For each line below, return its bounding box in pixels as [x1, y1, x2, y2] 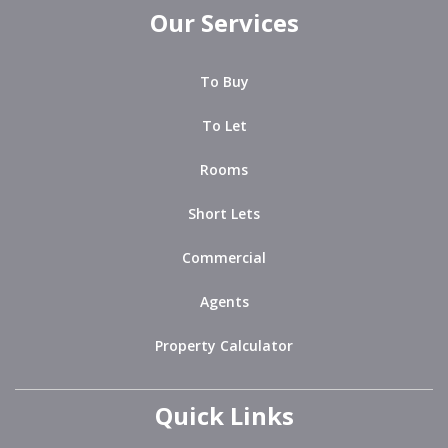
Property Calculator [155, 335, 293, 355]
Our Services [149, 5, 299, 39]
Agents [199, 291, 249, 311]
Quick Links [154, 398, 294, 432]
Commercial [182, 247, 266, 267]
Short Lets [188, 203, 260, 223]
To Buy [199, 71, 249, 91]
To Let [201, 115, 247, 135]
